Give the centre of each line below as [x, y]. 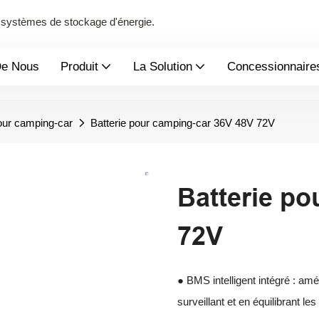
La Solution [163, 66]
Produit [79, 66]
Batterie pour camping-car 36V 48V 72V [183, 122]
